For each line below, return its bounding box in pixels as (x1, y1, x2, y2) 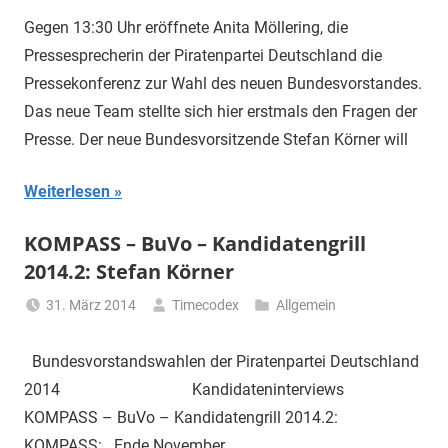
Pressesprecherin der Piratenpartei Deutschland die (24, 46, 382, 66)
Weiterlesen (24, 182, 110, 202)
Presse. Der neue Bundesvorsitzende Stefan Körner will (24, 130, 408, 150)
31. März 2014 (46, 297, 137, 314)
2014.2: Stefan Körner (24, 258, 234, 286)
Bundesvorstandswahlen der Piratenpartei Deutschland (24, 352, 419, 372)
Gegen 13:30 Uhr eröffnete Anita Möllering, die (24, 18, 348, 38)
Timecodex (172, 297, 240, 314)
